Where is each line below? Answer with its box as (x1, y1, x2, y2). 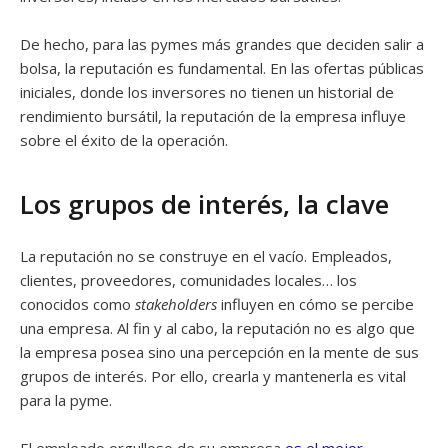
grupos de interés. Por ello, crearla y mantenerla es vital (20, 366, 406, 386)
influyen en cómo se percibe (217, 294, 414, 314)
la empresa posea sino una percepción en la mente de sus (20, 342, 419, 362)
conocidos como (20, 294, 135, 314)
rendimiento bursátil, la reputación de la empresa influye (20, 106, 406, 126)
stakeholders (135, 294, 217, 314)
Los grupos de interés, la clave (20, 186, 389, 222)
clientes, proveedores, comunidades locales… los (20, 270, 357, 290)
